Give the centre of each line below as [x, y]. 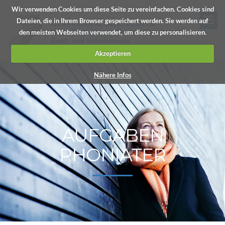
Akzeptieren [113, 53]
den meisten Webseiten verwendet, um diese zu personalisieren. [113, 32]
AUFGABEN [113, 135]
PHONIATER [113, 155]
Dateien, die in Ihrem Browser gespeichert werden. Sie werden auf [113, 20]
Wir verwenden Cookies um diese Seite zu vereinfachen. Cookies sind [113, 9]
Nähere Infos [113, 75]
